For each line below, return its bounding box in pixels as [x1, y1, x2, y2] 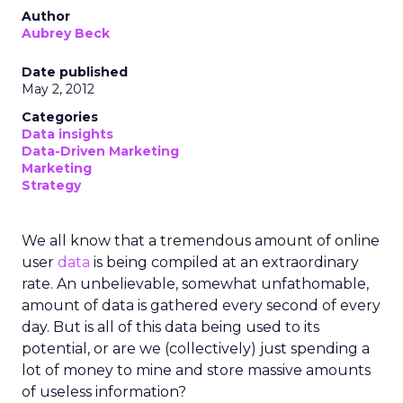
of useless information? [22, 383, 186, 400]
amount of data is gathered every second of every [22, 297, 381, 314]
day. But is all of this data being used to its [22, 318, 319, 336]
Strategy [22, 177, 81, 193]
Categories [22, 109, 98, 125]
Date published [22, 64, 128, 80]
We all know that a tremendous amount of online [22, 232, 380, 249]
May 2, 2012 [22, 81, 94, 97]
